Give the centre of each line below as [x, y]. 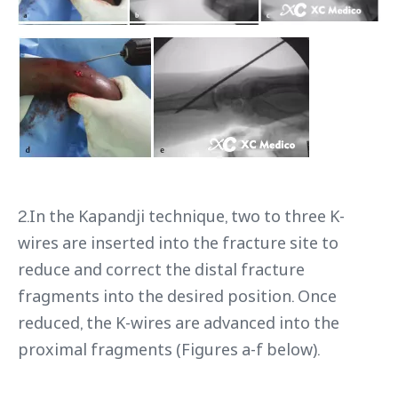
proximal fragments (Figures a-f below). [169, 350]
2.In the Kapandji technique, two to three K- [181, 216]
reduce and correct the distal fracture [161, 270]
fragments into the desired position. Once [177, 296]
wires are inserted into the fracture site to [178, 243]
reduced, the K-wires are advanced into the [179, 323]
